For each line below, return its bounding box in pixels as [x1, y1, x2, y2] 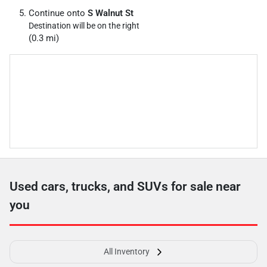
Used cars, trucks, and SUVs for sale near [10, 179, 241, 194]
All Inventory [103, 247, 150, 256]
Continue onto [29, 8, 88, 18]
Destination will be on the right [29, 21, 139, 30]
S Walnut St [88, 8, 133, 18]
